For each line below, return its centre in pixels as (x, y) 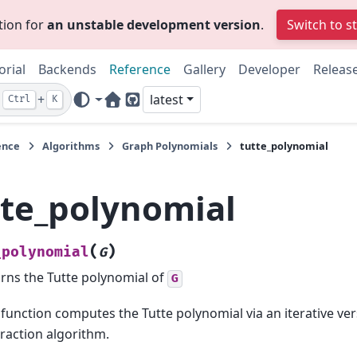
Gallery (204, 69)
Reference (140, 69)
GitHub (153, 109)
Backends (67, 69)
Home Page (146, 109)
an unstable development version (153, 25)
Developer (269, 69)
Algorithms (71, 146)
